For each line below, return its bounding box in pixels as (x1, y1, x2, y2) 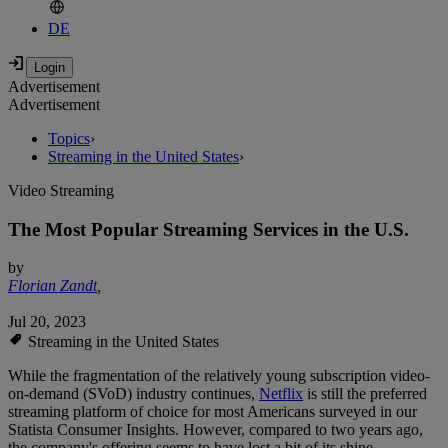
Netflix (259, 385, 303, 403)
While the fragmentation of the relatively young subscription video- (8, 367, 430, 385)
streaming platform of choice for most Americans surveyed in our (8, 403, 417, 421)
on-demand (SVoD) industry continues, (8, 385, 259, 403)
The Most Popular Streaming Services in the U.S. (8, 218, 409, 240)
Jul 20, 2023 (8, 313, 86, 331)
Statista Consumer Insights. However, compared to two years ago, (8, 421, 423, 439)
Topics (48, 130, 90, 148)
